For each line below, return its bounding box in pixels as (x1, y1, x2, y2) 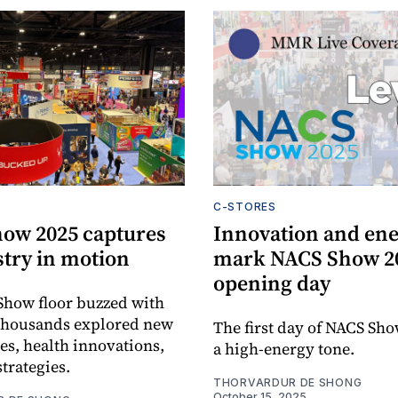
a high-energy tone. (213, 338, 354, 361)
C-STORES (213, 200, 276, 214)
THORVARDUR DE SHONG (213, 376, 362, 390)
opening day (213, 268, 330, 298)
